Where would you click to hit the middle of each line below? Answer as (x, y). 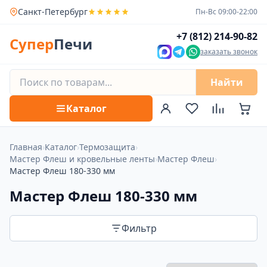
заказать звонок (229, 52)
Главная (26, 147)
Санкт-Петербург (53, 12)
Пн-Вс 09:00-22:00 (226, 12)
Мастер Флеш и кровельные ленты (82, 159)
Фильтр (139, 228)
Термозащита (107, 147)
